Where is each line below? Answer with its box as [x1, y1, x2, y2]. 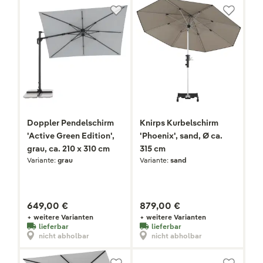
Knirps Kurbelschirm [140, 117, 218, 129]
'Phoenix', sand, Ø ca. [140, 130, 222, 141]
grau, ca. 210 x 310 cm [27, 143, 110, 154]
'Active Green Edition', [27, 130, 114, 141]
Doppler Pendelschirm [27, 117, 114, 129]
